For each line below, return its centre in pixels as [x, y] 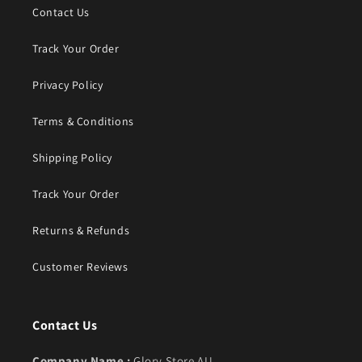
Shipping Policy [72, 158]
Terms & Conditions [83, 122]
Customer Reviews [80, 267]
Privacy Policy [68, 85]
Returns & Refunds [81, 231]
